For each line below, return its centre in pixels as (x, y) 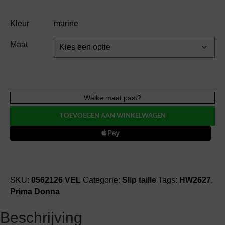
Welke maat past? (113, 98)
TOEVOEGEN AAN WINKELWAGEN (113, 116)
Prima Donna (35, 192)
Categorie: (102, 180)
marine (66, 23)
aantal (21, 166)
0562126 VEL (56, 180)
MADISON (28, 120)
